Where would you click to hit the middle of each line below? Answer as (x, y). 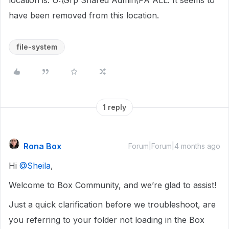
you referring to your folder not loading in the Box (107, 220)
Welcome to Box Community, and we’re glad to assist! (114, 185)
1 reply (114, 107)
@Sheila (35, 166)
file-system (37, 47)
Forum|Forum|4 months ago (174, 146)
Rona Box (42, 146)
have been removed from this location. (84, 15)
